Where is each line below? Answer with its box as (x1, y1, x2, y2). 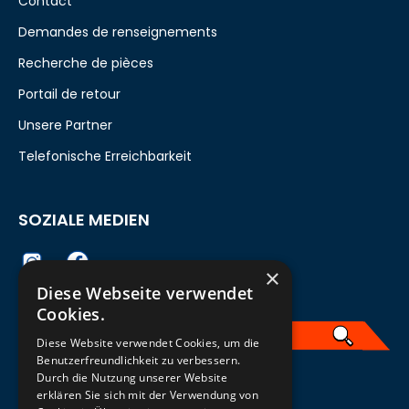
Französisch (48, 374, 131, 393)
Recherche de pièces (18, 54, 153, 73)
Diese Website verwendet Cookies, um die (37, 335, 260, 351)
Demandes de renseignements (18, 23, 217, 42)
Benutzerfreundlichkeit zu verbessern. (37, 352, 241, 368)
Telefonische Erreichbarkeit (18, 147, 192, 166)
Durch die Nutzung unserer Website (37, 370, 227, 385)
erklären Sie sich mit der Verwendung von (37, 387, 259, 403)
